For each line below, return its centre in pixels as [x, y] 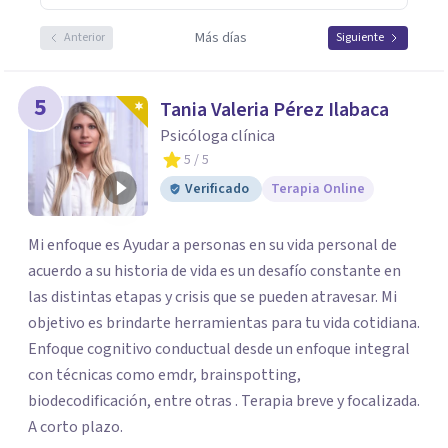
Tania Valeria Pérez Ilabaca [274, 110]
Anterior [84, 37]
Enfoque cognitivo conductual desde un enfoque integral [219, 349]
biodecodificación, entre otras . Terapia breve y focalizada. [224, 401]
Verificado [217, 189]
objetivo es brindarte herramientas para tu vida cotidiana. [224, 323]
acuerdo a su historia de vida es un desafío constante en [214, 271]
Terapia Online [318, 189]
